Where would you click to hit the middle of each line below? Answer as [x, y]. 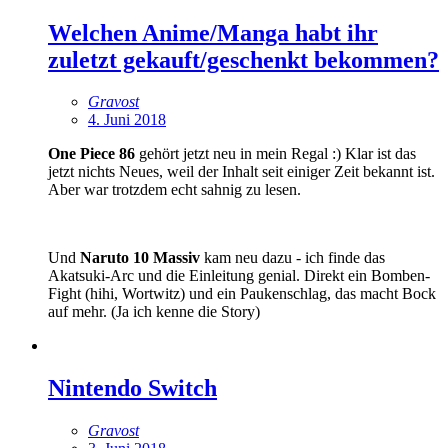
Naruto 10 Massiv [140, 258]
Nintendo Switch [132, 388]
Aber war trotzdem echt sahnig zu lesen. [174, 190]
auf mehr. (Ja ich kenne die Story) [154, 312]
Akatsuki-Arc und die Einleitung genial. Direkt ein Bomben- [239, 276]
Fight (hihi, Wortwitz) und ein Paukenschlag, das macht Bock [242, 294]
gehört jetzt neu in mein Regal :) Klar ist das [277, 154]
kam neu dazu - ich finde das [292, 258]
